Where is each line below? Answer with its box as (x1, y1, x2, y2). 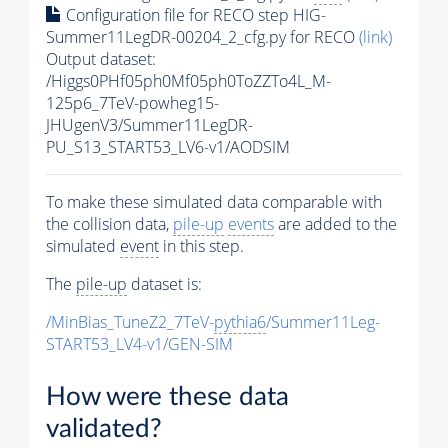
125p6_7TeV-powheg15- (46, 92, 219, 115)
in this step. (159, 235, 244, 258)
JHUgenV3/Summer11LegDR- (46, 114, 253, 137)
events (228, 213, 274, 236)
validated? (46, 416, 162, 443)
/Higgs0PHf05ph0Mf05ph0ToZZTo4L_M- (46, 70, 331, 93)
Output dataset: (46, 48, 156, 71)
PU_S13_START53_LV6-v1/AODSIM (46, 136, 290, 159)
